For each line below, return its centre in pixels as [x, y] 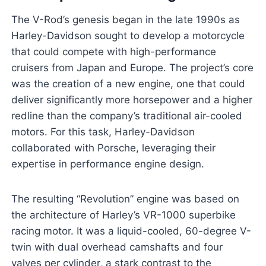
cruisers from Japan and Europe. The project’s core [132, 68]
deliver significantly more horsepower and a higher [132, 100]
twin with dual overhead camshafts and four [117, 247]
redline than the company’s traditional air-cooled [126, 116]
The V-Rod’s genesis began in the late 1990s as [125, 20]
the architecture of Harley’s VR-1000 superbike [123, 215]
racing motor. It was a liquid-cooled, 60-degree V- [131, 231]
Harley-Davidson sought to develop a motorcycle [128, 36]
